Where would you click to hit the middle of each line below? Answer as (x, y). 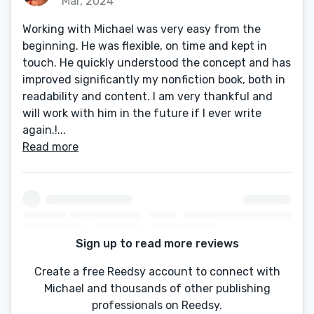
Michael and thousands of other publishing (157, 289)
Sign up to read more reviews (157, 244)
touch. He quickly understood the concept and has (157, 63)
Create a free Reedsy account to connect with (157, 272)
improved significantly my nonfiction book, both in (154, 80)
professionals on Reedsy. (157, 306)
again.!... (44, 130)
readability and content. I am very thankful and (148, 96)
